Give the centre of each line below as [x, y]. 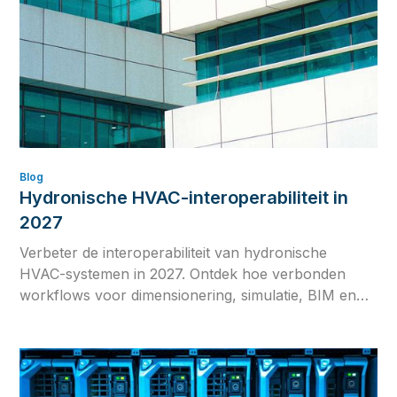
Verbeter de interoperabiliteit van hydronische [174, 252]
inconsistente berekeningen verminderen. [159, 337]
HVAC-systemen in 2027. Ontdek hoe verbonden [183, 273]
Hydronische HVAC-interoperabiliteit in [184, 197]
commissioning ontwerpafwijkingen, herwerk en [180, 316]
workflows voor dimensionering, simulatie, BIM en [188, 295]
